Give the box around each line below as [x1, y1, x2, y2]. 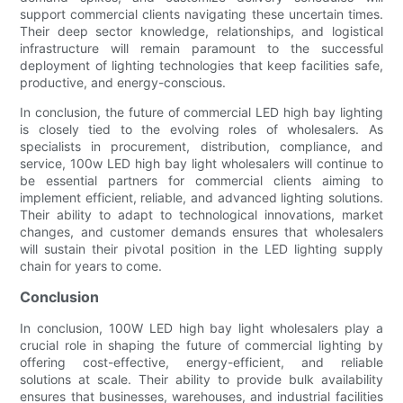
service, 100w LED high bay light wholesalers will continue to [20, 155, 383, 171]
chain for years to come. [20, 257, 163, 273]
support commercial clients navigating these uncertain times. [20, 5, 383, 22]
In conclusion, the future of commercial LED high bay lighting [20, 103, 383, 120]
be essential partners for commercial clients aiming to [20, 172, 383, 188]
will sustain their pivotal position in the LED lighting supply [20, 240, 383, 256]
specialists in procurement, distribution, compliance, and [20, 138, 383, 154]
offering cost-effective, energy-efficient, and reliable [20, 354, 383, 370]
